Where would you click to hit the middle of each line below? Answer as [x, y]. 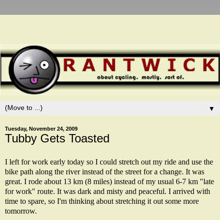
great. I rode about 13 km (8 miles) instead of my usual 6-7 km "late [110, 181]
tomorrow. [21, 211]
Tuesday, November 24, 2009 [41, 129]
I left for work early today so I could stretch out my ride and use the [109, 162]
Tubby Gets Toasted [57, 138]
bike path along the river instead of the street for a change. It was [105, 171]
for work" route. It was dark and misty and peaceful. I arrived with [108, 191]
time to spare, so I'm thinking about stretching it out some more [102, 201]
